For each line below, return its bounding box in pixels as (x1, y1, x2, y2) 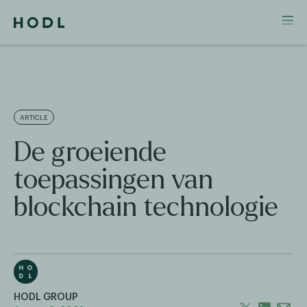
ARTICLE (20, 114, 48, 121)
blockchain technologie (14, 193, 278, 221)
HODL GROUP (14, 293, 78, 302)
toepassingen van (14, 165, 213, 194)
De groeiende (14, 138, 167, 167)
